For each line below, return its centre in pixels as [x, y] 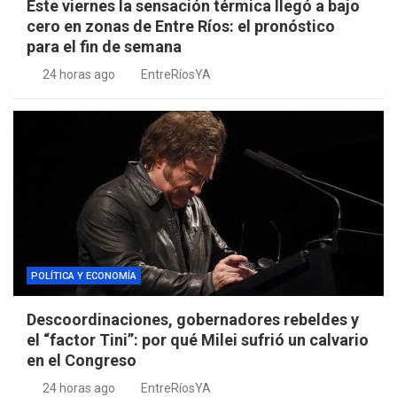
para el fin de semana [104, 47]
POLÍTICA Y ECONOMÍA [84, 276]
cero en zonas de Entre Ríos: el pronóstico [181, 27]
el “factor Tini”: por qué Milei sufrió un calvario [198, 340]
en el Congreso [82, 361]
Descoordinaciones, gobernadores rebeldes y [193, 320]
